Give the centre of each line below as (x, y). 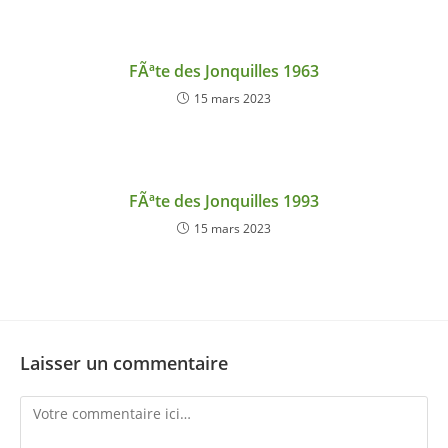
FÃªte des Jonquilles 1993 (224, 201)
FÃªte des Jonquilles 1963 (224, 71)
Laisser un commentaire (124, 363)
